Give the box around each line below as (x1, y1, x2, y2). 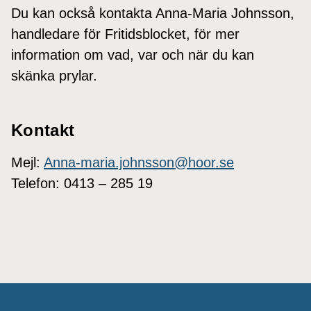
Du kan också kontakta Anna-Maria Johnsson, (11, 5, 294, 21)
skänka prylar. (11, 67, 97, 83)
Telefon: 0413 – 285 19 (11, 175, 153, 191)
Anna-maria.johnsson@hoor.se (44, 154, 234, 170)
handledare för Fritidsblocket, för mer (11, 26, 239, 42)
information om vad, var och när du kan (11, 47, 254, 62)
